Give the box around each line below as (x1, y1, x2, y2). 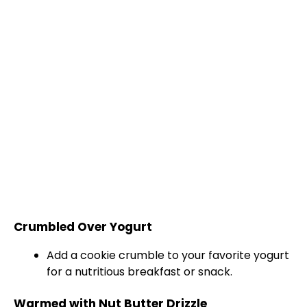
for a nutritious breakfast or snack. (47, 264, 232, 280)
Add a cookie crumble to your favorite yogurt (47, 247, 289, 264)
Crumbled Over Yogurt (14, 219, 152, 236)
